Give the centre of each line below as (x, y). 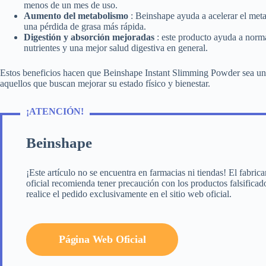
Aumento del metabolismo (77, 15)
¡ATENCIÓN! (55, 111)
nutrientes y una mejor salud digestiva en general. (116, 47)
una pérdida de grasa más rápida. (85, 26)
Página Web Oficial (102, 239)
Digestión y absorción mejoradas (90, 37)
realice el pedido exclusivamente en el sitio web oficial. (129, 194)
